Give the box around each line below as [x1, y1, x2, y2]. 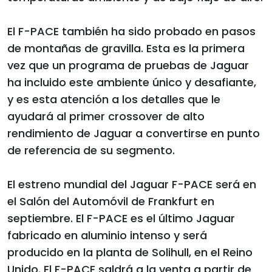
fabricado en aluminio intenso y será [7, 228, 207, 243]
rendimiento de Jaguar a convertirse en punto [7, 126, 260, 141]
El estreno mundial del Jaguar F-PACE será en [7, 177, 256, 192]
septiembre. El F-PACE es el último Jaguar [7, 211, 235, 226]
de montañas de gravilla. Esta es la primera [7, 41, 245, 56]
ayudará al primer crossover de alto [7, 109, 205, 124]
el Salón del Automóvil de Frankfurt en [7, 194, 214, 209]
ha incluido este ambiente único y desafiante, [7, 75, 256, 90]
